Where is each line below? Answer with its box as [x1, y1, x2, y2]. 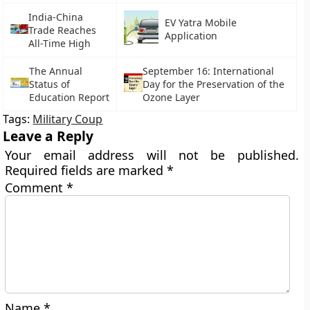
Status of [29, 77, 71, 91]
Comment [5, 179, 67, 196]
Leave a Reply [3, 127, 94, 145]
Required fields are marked [5, 162, 167, 179]
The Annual [29, 64, 83, 77]
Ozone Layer [142, 91, 200, 104]
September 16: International [142, 64, 274, 77]
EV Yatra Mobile [165, 16, 237, 29]
